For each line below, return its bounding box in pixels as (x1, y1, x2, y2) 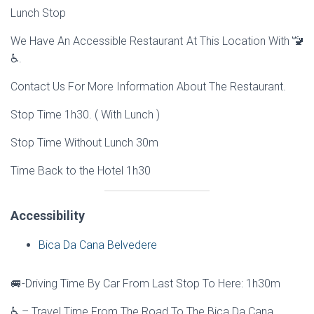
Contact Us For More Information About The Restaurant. (11, 80, 286, 93)
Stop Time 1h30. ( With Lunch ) (11, 108, 160, 121)
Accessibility (11, 208, 85, 223)
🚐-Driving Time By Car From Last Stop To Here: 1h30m (11, 277, 280, 290)
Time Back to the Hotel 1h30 (11, 164, 151, 177)
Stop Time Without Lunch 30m (11, 136, 158, 149)
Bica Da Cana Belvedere (39, 238, 157, 252)
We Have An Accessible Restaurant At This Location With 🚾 (11, 34, 303, 48)
